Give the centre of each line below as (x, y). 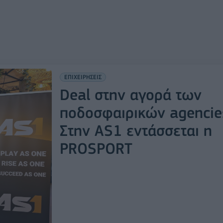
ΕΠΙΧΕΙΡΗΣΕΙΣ (83, 77)
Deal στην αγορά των (130, 95)
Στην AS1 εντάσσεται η (136, 130)
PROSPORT (96, 148)
